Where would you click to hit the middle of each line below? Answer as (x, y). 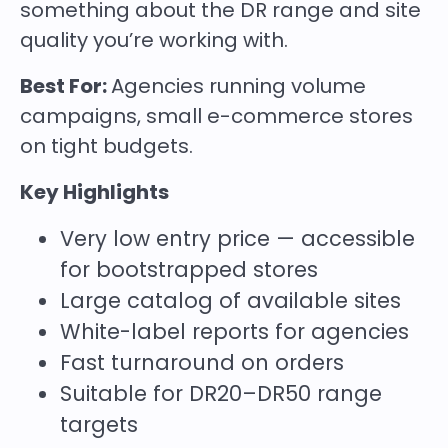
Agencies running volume (238, 86)
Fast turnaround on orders (202, 363)
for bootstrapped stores (189, 270)
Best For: (65, 86)
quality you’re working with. (154, 40)
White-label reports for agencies (234, 332)
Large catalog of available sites (230, 301)
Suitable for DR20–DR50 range (221, 394)
